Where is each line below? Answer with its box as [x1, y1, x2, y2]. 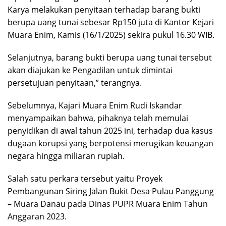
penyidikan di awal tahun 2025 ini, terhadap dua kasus [8, 125, 213, 136]
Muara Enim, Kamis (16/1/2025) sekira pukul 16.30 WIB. [8, 29, 214, 40]
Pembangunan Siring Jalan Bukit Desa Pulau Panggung [8, 185, 214, 197]
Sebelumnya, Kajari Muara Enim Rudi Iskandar [8, 99, 182, 111]
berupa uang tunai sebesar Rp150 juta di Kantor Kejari [8, 16, 214, 28]
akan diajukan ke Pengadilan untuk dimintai [8, 64, 173, 76]
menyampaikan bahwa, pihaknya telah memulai [8, 112, 188, 124]
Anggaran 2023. [8, 210, 67, 222]
